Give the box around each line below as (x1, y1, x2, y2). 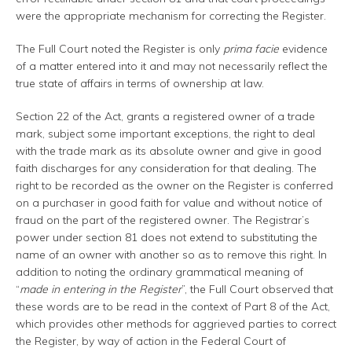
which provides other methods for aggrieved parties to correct (16, 317, 336, 332)
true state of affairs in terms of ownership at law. (16, 76, 264, 91)
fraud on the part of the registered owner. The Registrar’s (16, 213, 310, 228)
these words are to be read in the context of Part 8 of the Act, (16, 299, 330, 314)
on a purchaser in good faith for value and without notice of (16, 196, 322, 211)
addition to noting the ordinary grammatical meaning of (16, 265, 303, 280)
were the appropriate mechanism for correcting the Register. (16, 9, 326, 24)
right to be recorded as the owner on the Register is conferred (16, 178, 333, 193)
